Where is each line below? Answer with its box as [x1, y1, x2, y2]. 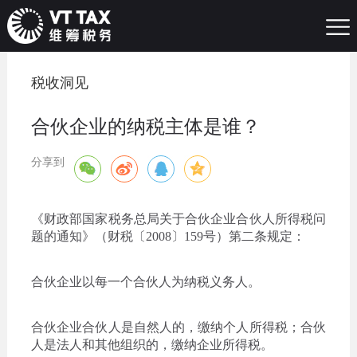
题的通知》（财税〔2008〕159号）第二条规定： [30, 229, 305, 243]
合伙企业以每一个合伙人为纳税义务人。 [30, 274, 261, 288]
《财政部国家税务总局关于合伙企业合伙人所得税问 [30, 211, 327, 226]
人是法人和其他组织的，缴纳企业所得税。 [30, 337, 273, 351]
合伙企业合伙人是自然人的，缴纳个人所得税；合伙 [30, 320, 327, 334]
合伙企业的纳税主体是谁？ [30, 115, 261, 137]
